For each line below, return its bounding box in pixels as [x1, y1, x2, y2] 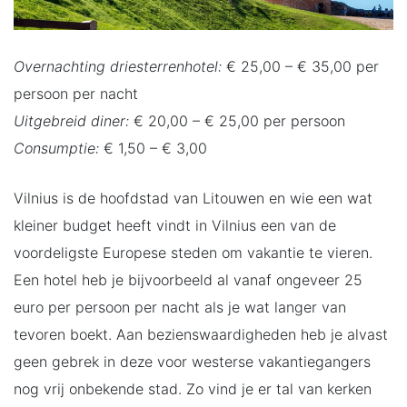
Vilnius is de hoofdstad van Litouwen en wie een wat [14, 188, 372, 207]
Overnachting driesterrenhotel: [14, 56, 222, 75]
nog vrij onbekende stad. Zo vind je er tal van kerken [14, 379, 372, 398]
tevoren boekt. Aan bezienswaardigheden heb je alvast [14, 324, 388, 343]
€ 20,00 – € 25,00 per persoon [129, 111, 345, 130]
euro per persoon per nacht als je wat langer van [14, 297, 346, 316]
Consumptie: [14, 138, 99, 157]
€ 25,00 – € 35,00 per [222, 56, 379, 75]
